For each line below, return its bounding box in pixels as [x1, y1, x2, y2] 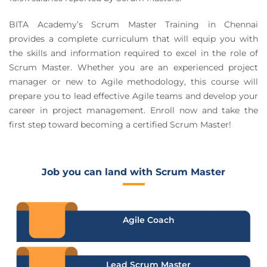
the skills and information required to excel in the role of [9, 47, 258, 58]
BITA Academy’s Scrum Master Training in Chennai [9, 18, 258, 30]
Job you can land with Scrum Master [42, 166, 225, 178]
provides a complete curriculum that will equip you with [9, 33, 258, 44]
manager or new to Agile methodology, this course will [9, 76, 258, 87]
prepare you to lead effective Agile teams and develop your [9, 90, 258, 101]
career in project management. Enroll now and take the [9, 104, 258, 116]
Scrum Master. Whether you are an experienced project [9, 61, 258, 73]
